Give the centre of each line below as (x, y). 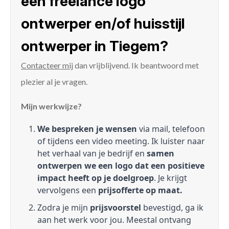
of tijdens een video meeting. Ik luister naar (121, 141)
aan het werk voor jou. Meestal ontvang (114, 220)
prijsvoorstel (116, 208)
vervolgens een (68, 190)
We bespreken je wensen (87, 129)
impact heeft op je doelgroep (96, 178)
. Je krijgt (170, 178)
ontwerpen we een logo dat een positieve (121, 166)
